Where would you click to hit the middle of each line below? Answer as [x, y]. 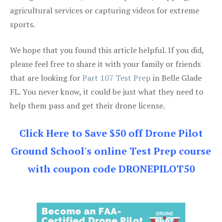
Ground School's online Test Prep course [111, 151]
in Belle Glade [176, 78]
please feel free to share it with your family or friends [105, 64]
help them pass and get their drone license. [87, 105]
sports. [23, 24]
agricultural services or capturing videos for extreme [105, 10]
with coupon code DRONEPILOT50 [111, 168]
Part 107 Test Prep [116, 78]
